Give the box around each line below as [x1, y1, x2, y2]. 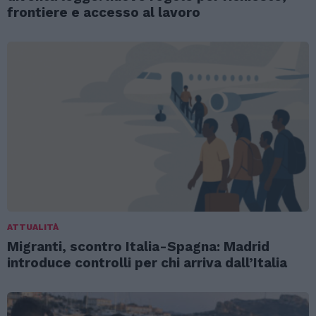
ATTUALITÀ [7, 222, 59, 233]
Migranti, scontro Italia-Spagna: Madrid [7, 238, 269, 255]
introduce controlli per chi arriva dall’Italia [7, 255, 287, 272]
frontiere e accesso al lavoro [7, 4, 200, 21]
